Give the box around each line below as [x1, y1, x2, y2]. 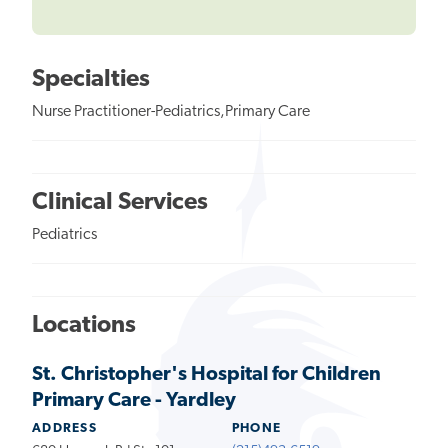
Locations [32, 313, 136, 338]
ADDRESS [32, 421, 98, 435]
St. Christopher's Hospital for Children [32, 364, 381, 385]
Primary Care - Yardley [32, 390, 236, 411]
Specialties [32, 67, 150, 92]
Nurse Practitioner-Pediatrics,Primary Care [32, 103, 310, 120]
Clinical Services [32, 190, 208, 215]
